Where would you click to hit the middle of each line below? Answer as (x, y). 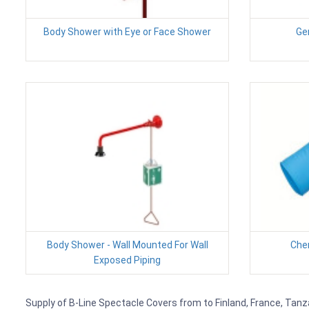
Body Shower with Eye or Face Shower (127, 32)
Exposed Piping (127, 260)
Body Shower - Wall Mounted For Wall (127, 245)
